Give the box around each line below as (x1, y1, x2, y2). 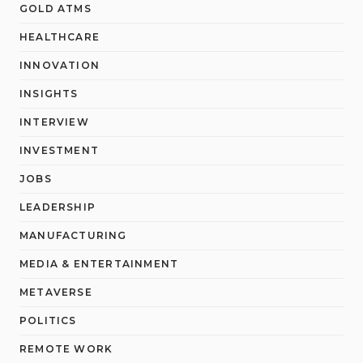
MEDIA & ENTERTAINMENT (19, 258, 179, 270)
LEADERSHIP (19, 201, 96, 213)
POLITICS (19, 314, 77, 327)
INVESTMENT (19, 144, 99, 156)
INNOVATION (19, 59, 100, 71)
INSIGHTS (19, 88, 79, 100)
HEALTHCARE (19, 31, 100, 43)
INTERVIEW (19, 116, 89, 128)
